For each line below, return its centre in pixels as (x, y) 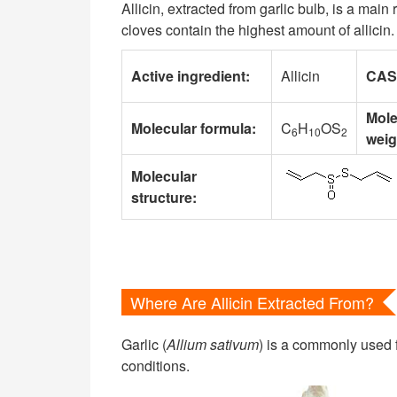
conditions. (156, 366)
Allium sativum (213, 344)
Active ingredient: (191, 76)
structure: (164, 197)
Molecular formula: (194, 128)
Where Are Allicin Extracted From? (252, 302)
